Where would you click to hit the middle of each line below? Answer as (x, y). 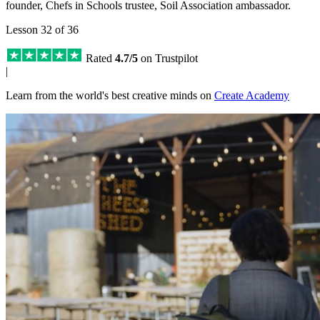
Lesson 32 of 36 (42, 29)
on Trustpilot (168, 58)
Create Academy (252, 95)
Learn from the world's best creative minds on (110, 95)
